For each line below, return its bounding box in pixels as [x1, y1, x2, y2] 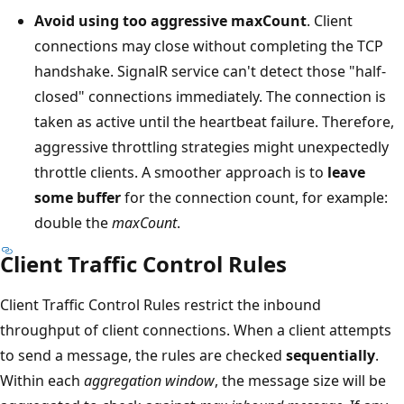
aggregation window [84, 370, 215, 390]
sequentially [286, 344, 375, 365]
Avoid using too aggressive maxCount [34, 10, 307, 31]
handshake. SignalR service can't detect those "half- [34, 60, 386, 81]
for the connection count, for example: [121, 187, 388, 207]
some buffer [34, 187, 121, 207]
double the [34, 212, 112, 233]
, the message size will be [215, 370, 386, 390]
